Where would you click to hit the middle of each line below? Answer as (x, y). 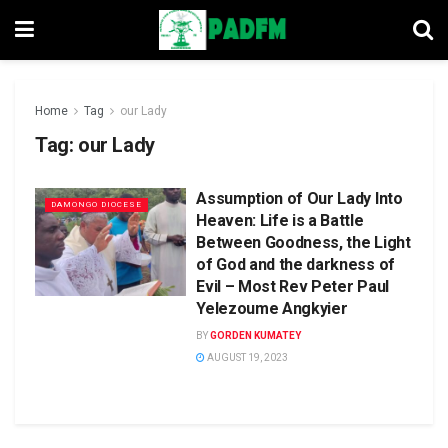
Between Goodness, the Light (303, 242)
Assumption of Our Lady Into (299, 198)
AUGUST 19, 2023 (247, 357)
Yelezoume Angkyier (272, 308)
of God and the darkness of (295, 264)
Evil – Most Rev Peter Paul (292, 286)
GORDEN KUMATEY (256, 335)
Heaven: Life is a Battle (280, 220)
